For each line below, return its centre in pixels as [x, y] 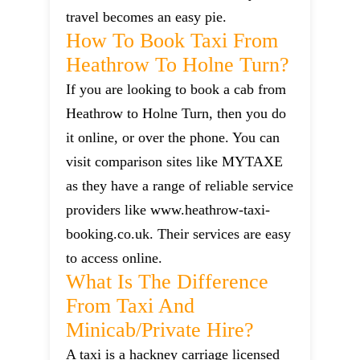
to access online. [115, 258]
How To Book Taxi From [172, 41]
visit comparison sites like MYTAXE [175, 162]
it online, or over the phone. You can [173, 138]
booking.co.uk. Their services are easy [179, 234]
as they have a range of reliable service [180, 186]
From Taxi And [131, 306]
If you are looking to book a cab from [176, 90]
